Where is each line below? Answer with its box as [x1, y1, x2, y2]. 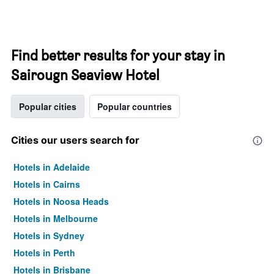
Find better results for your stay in [11, 46, 225, 64]
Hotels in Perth [13, 246, 75, 259]
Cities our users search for [11, 134, 139, 146]
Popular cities [19, 100, 76, 113]
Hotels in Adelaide [13, 161, 90, 173]
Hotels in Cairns [13, 178, 80, 190]
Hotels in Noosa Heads [13, 195, 109, 207]
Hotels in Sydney [13, 229, 84, 242]
